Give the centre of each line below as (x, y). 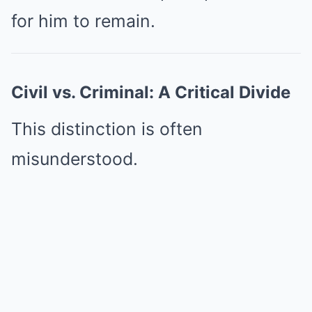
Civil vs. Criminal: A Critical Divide (151, 92)
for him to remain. (83, 21)
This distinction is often (107, 129)
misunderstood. (75, 159)
